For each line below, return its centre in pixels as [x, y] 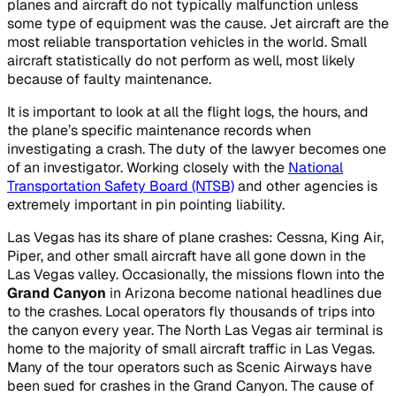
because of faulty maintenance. [109, 79]
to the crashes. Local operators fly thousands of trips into [191, 311]
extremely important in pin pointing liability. [146, 204]
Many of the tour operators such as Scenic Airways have [190, 367]
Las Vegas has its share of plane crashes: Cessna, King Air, [195, 237]
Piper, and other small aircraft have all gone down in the [187, 255]
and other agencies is [306, 186]
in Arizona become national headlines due [244, 293]
